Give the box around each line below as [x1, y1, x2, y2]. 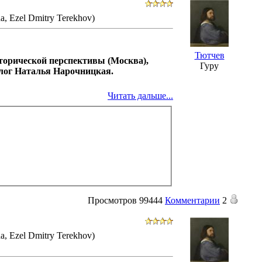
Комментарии [165, 195, 220, 205]
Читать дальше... [108, 90, 173, 101]
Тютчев [194, 50, 225, 60]
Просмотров [88, 195, 137, 205]
